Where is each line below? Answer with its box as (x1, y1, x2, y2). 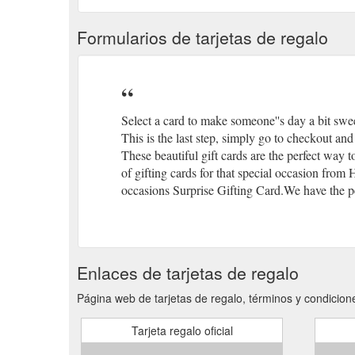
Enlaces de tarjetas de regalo (77, 260, 299, 284)
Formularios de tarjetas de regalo (77, 25, 328, 49)
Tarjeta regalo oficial (131, 322, 233, 338)
